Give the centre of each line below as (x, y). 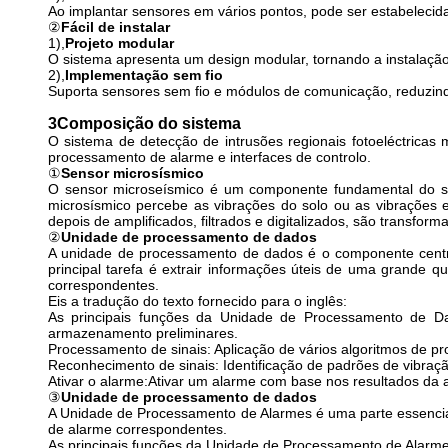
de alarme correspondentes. (137, 429)
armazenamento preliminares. (143, 333)
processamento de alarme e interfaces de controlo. (209, 157)
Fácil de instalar (115, 27)
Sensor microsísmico (132, 173)
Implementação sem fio (144, 75)
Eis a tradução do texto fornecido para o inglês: (197, 301)
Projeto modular (119, 43)
